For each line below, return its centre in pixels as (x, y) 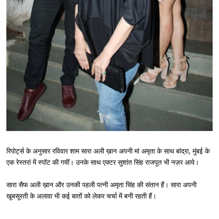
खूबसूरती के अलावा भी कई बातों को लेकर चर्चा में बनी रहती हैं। (82, 196)
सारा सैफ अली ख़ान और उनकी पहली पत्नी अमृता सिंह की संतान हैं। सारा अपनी (102, 184)
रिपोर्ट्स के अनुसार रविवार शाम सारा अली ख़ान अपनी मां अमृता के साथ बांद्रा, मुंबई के (108, 151)
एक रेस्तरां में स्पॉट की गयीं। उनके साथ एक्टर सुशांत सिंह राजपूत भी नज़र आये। (103, 162)
